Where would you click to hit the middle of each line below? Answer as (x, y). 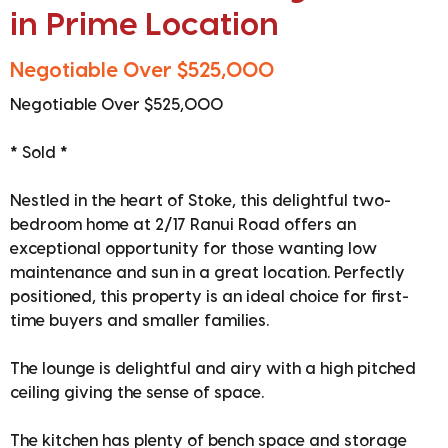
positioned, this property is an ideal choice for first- (209, 296)
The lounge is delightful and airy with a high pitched (213, 368)
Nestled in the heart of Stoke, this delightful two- (200, 200)
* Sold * (39, 152)
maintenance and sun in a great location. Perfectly (207, 272)
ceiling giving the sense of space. (137, 392)
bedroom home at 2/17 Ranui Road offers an (183, 224)
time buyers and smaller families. (139, 320)
